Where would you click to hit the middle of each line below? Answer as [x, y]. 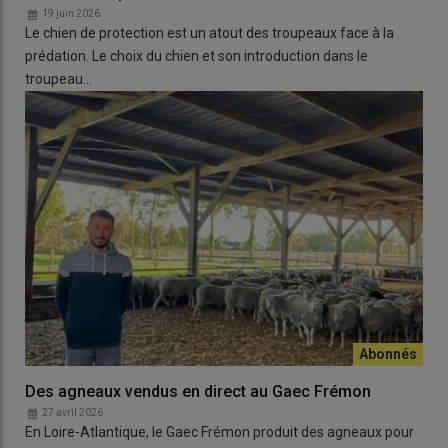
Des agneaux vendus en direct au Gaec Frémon [198, 391]
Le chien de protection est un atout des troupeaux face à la [209, 33]
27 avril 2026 [72, 412]
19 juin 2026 [71, 14]
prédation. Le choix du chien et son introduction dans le [196, 56]
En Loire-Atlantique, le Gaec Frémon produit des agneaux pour [219, 431]
